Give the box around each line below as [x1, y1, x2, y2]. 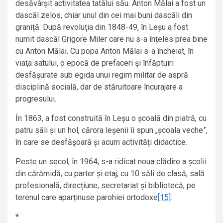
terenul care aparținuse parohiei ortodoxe [15, 193, 158, 203]
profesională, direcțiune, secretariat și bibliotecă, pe [15, 181, 196, 191]
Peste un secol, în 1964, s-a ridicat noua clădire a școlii [15, 157, 207, 167]
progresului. [15, 94, 56, 104]
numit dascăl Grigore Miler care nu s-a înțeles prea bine [15, 34, 208, 44]
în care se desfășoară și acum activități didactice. [15, 137, 187, 147]
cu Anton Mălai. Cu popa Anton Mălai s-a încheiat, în [15, 46, 194, 56]
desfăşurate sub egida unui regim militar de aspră [15, 70, 188, 80]
